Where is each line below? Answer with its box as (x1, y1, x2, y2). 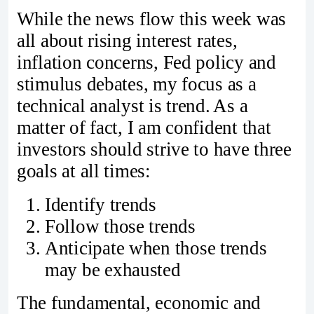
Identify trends (45, 193, 156, 215)
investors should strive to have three (17, 138, 292, 160)
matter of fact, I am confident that (17, 116, 271, 138)
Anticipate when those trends (45, 237, 267, 259)
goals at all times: (17, 160, 151, 182)
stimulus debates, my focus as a (17, 73, 257, 95)
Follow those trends (45, 215, 196, 237)
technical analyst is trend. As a (17, 95, 248, 116)
